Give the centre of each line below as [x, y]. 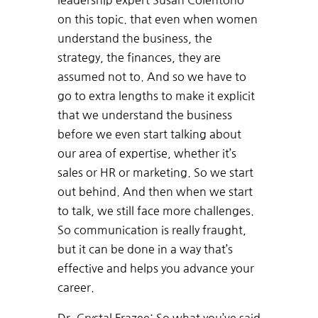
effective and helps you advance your [155, 269]
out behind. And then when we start [155, 192]
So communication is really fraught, [152, 230]
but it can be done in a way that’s [145, 250]
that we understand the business [144, 115]
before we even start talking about [149, 135]
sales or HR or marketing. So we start [155, 173]
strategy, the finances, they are [139, 58]
